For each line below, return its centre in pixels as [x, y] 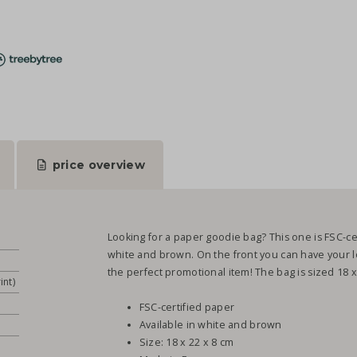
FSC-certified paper [187, 308]
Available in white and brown [210, 325]
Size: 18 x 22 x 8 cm [186, 343]
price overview [97, 165]
